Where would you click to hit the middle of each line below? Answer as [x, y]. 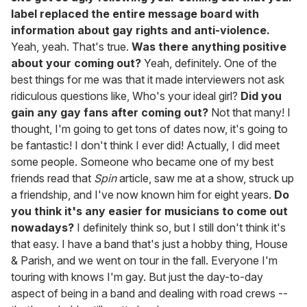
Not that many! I [249, 113]
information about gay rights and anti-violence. [140, 30]
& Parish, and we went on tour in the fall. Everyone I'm [144, 261]
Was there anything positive [209, 47]
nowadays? [42, 228]
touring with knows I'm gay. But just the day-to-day [137, 277]
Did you [261, 96]
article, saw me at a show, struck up [205, 179]
